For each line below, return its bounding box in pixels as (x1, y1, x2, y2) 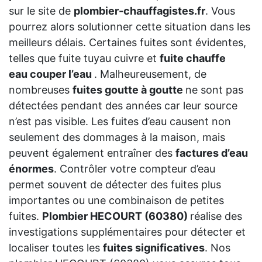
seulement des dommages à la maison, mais (9, 130, 225, 143)
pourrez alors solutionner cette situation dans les (9, 20, 250, 33)
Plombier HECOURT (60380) (42, 209, 190, 222)
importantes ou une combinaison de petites (9, 194, 224, 206)
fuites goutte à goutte (73, 83, 185, 96)
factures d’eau (175, 146, 248, 159)
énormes (9, 162, 54, 175)
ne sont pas (185, 83, 243, 96)
